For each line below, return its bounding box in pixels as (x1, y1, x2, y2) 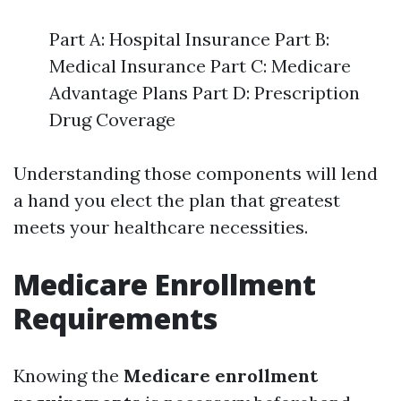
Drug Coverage (49, 108, 175, 131)
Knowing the (13, 364, 124, 387)
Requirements (13, 299, 218, 337)
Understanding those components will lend (13, 162, 378, 184)
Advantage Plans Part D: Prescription (49, 81, 360, 104)
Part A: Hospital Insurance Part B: (49, 28, 329, 50)
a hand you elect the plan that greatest (13, 189, 340, 211)
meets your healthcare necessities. (13, 216, 308, 238)
